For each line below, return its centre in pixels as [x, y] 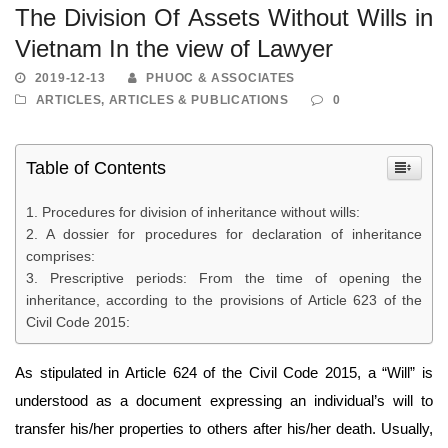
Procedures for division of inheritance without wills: [201, 212]
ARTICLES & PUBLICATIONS [198, 100]
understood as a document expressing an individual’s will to [224, 401]
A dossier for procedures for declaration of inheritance [234, 234]
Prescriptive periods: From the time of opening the [235, 278]
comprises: [60, 256]
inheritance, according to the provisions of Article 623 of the [224, 300]
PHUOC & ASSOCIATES [221, 78]
